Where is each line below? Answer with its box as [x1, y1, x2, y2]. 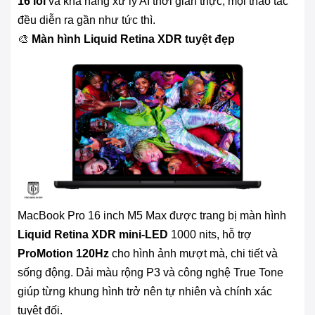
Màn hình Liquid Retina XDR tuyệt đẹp [32, 32, 235, 45]
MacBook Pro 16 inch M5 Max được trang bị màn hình [18, 209, 286, 221]
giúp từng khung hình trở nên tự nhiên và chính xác [18, 285, 272, 297]
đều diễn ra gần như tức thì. [18, 13, 155, 26]
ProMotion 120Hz [18, 247, 109, 259]
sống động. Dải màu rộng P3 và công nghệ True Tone [18, 266, 283, 278]
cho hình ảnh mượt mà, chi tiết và [109, 247, 278, 259]
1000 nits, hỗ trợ [168, 228, 252, 240]
